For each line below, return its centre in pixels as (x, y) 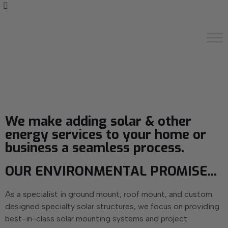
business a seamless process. (95, 148)
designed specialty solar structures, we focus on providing (112, 206)
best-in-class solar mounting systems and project (96, 219)
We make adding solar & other (98, 121)
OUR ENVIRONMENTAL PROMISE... (111, 171)
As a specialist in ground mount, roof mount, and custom (109, 194)
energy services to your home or (106, 135)
